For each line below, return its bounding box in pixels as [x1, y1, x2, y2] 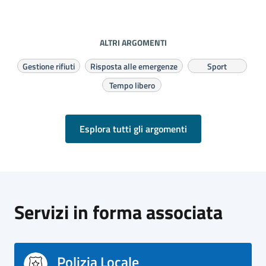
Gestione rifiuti [22, 60, 75, 72]
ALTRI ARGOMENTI [99, 36, 167, 49]
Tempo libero [109, 79, 155, 91]
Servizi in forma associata [14, 198, 223, 226]
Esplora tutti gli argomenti [79, 122, 187, 136]
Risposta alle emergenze [90, 60, 178, 72]
